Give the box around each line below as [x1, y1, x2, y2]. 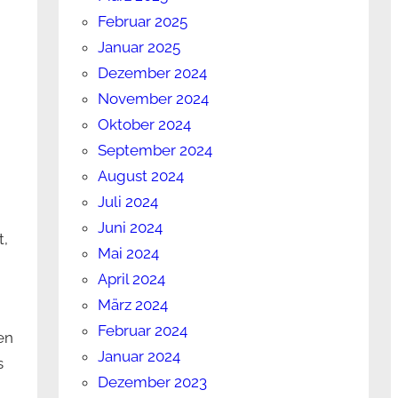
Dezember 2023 [98, 373, 208, 392]
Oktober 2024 [98, 115, 192, 134]
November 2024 [98, 90, 210, 108]
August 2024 [98, 167, 185, 186]
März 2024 [98, 296, 169, 314]
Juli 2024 [98, 193, 159, 211]
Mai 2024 [98, 244, 160, 263]
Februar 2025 [98, 12, 188, 31]
